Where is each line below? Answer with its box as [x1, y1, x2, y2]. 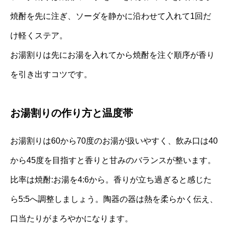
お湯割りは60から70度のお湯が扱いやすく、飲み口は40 [10, 136, 218, 145]
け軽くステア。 [10, 31, 67, 40]
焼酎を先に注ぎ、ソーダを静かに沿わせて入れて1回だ [10, 11, 211, 20]
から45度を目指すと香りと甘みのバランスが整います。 [10, 155, 216, 165]
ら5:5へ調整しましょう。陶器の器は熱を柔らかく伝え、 [10, 194, 218, 203]
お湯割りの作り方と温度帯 [10, 107, 133, 119]
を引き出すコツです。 [10, 70, 92, 79]
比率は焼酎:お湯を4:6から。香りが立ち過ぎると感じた [10, 175, 212, 184]
